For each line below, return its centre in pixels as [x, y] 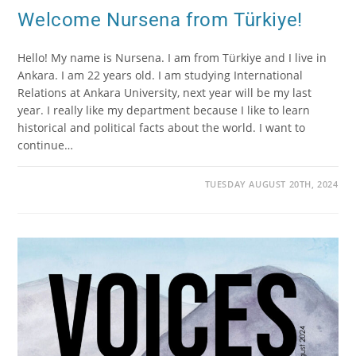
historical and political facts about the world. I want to [162, 128]
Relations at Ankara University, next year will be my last [165, 93]
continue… [46, 145]
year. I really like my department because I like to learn [164, 110]
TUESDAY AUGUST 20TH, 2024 [271, 184]
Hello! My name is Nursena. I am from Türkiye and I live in [172, 58]
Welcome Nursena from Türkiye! [160, 20]
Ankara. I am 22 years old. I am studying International [161, 75]
